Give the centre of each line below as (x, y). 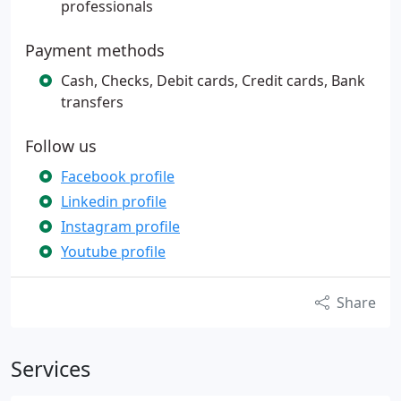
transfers (92, 102)
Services (51, 369)
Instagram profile (120, 226)
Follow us (61, 146)
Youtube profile (113, 252)
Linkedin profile (114, 201)
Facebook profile (118, 176)
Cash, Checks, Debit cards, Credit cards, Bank (213, 81)
